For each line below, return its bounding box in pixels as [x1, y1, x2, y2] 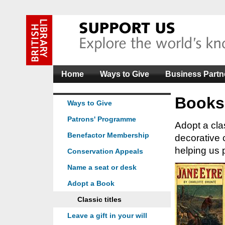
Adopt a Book [67, 179, 115, 187]
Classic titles [77, 195, 122, 203]
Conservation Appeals [67, 147, 143, 155]
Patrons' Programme [67, 115, 136, 123]
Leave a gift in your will [67, 211, 147, 219]
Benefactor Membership [67, 131, 149, 139]
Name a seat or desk [67, 163, 137, 171]
